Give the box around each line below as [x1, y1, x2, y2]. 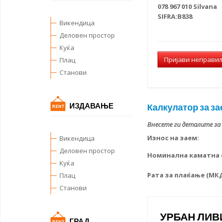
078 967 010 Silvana [158, 2, 217, 11]
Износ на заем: [147, 133, 199, 143]
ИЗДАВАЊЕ [68, 101, 113, 111]
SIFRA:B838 [158, 12, 192, 21]
